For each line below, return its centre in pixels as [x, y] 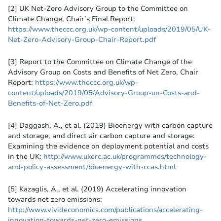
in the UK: [26, 157]
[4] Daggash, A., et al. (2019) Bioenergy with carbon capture [110, 126]
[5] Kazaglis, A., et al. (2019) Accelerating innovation [97, 189]
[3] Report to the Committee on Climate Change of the [100, 62]
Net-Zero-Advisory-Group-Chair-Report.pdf [82, 40]
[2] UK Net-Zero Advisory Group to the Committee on [98, 9]
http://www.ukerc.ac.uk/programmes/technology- [125, 157]
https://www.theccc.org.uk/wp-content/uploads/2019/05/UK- [109, 29]
